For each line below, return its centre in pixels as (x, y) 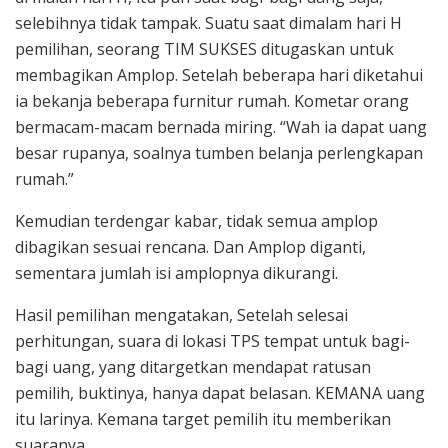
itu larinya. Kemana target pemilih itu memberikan (203, 419)
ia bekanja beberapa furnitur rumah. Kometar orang (212, 101)
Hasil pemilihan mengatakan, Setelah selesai (181, 315)
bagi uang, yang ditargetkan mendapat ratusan (193, 367)
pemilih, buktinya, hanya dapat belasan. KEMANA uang (220, 393)
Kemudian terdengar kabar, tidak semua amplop (196, 221)
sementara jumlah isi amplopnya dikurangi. (176, 273)
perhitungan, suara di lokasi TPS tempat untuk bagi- (212, 341)
